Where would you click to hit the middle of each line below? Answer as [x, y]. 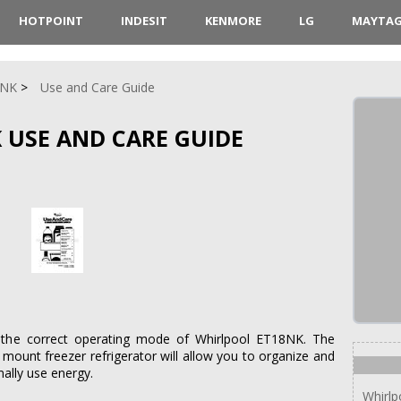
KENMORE [233, 21]
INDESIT [144, 21]
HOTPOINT [51, 21]
